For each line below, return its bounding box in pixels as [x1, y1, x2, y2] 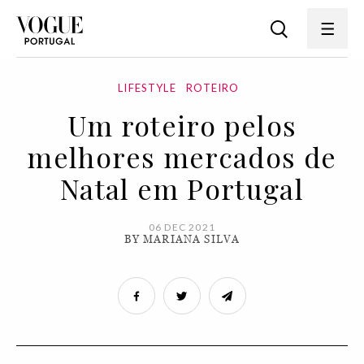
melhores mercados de [27, 138, 337, 175]
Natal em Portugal [59, 170, 305, 207]
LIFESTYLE [118, 81, 176, 94]
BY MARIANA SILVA [123, 233, 240, 245]
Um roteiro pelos [67, 106, 297, 144]
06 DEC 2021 [148, 221, 216, 233]
